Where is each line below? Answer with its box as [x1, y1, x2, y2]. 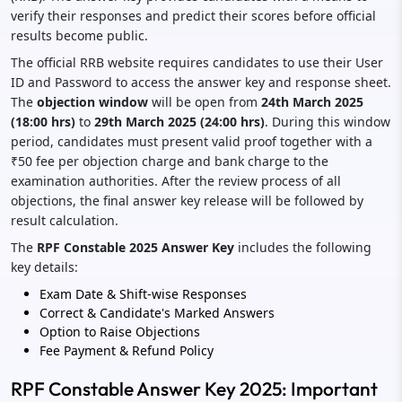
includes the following [234, 238, 371, 256]
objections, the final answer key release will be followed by [11, 191, 363, 209]
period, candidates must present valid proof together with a [11, 132, 372, 150]
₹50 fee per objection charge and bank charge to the [11, 152, 328, 170]
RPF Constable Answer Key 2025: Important [11, 376, 378, 400]
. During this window [265, 112, 390, 130]
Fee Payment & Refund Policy [39, 341, 214, 359]
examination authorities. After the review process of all [11, 171, 341, 189]
